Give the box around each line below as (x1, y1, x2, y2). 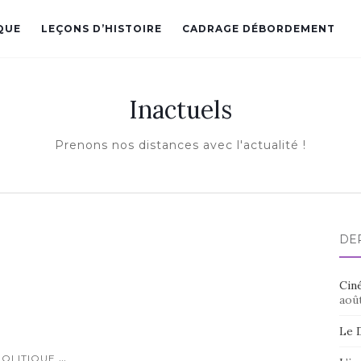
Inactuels (129, 94, 232, 125)
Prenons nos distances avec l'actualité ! (55, 138, 306, 152)
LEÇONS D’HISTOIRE (41, 23, 162, 35)
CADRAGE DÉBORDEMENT (182, 23, 335, 35)
